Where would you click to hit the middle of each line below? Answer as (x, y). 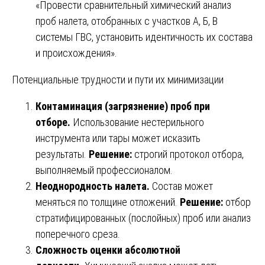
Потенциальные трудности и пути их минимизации (118, 79)
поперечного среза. (78, 234)
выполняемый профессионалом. (104, 170)
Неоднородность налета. (93, 186)
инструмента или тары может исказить (118, 138)
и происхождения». (76, 53)
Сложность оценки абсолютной (108, 250)
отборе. (53, 122)
